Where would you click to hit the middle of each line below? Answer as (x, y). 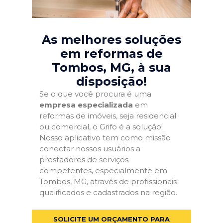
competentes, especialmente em (103, 170)
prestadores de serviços (84, 160)
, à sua (151, 67)
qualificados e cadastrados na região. (108, 192)
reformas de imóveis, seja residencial (108, 116)
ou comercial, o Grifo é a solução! (101, 127)
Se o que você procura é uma (95, 94)
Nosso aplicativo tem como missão (105, 138)
